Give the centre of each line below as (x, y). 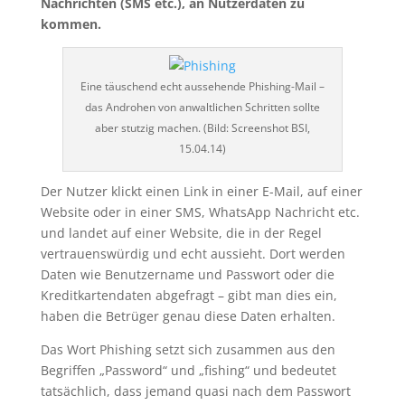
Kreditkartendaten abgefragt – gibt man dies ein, (188, 295)
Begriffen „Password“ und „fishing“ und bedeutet (188, 370)
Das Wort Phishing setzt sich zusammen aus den (188, 349)
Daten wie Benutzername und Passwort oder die (187, 274)
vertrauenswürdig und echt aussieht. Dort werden (193, 254)
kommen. (71, 24)
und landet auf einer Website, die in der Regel (181, 233)
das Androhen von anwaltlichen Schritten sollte (202, 107)
